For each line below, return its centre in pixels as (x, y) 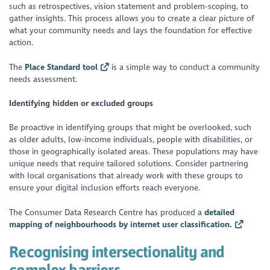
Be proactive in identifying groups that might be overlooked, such (130, 128)
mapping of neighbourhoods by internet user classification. (121, 224)
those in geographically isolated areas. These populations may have (134, 152)
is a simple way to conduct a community (184, 67)
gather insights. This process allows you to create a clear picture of (132, 19)
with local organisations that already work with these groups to (126, 176)
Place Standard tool (61, 67)
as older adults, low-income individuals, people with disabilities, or (131, 140)
